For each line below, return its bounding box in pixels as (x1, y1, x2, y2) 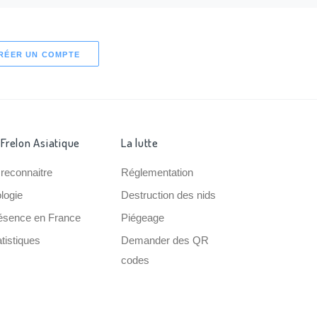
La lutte (120, 135, 158, 150)
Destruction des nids (120, 189, 216, 201)
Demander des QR (120, 234, 209, 246)
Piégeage (120, 212, 164, 224)
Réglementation (120, 166, 193, 178)
